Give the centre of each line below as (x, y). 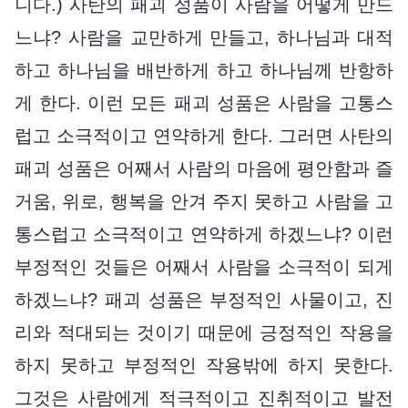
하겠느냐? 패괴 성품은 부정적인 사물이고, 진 (204, 299)
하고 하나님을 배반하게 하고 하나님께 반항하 (204, 70)
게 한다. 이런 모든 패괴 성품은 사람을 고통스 (204, 102)
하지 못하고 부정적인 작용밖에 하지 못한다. (204, 365)
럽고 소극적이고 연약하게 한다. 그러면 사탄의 (204, 135)
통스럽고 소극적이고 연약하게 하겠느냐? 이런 (204, 234)
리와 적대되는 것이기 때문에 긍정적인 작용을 (204, 332)
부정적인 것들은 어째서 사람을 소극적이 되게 (204, 266)
